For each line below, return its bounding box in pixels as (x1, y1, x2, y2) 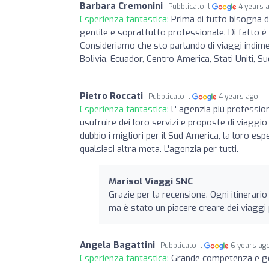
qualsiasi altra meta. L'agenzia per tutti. (80, 142, 238, 155)
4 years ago (219, 91, 259, 101)
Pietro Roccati (80, 89, 143, 102)
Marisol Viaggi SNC (109, 175, 193, 187)
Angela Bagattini (80, 238, 155, 251)
